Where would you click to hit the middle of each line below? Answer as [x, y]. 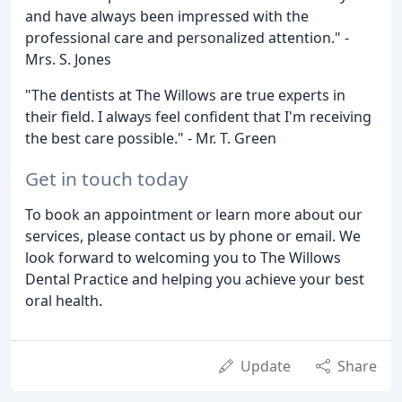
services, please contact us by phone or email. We [193, 236]
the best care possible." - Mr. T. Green [151, 139]
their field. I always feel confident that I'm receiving [198, 117]
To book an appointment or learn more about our [194, 215]
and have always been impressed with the [167, 17]
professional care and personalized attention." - [187, 38]
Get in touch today [107, 179]
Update [266, 367]
